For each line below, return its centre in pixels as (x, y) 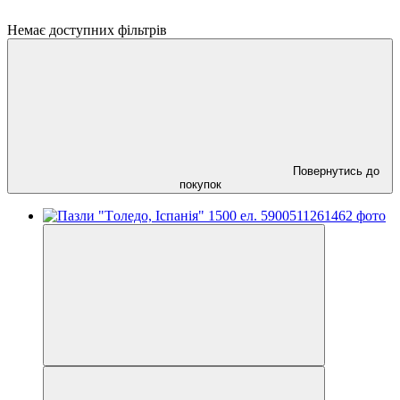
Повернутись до (336, 171)
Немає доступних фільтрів (87, 29)
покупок (200, 184)
